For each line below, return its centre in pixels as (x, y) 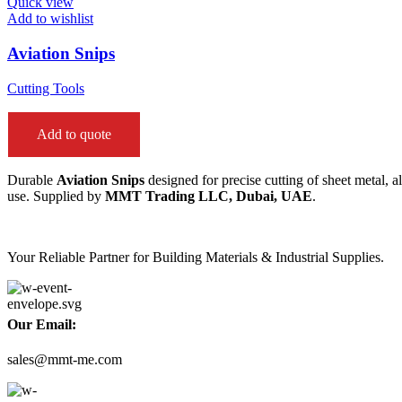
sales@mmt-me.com (65, 360)
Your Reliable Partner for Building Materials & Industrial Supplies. (196, 257)
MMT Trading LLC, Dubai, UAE (209, 196)
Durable (32, 179)
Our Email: (42, 325)
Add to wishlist (50, 19)
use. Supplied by (56, 196)
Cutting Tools (46, 88)
